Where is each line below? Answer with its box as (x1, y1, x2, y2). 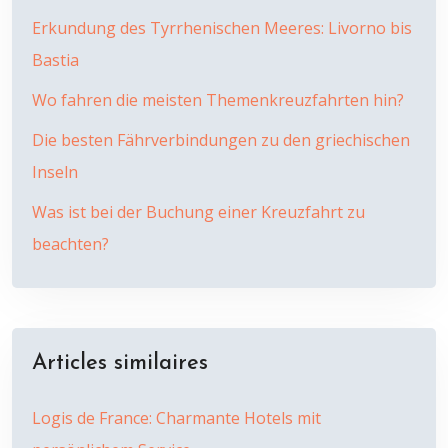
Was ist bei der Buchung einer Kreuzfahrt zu (32, 201, 365, 223)
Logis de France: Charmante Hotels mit (32, 407, 321, 429)
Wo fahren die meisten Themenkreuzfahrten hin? (32, 89, 404, 111)
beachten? (32, 233, 109, 255)
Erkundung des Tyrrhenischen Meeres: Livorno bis (32, 17, 412, 39)
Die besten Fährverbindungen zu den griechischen (32, 129, 410, 151)
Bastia (32, 49, 79, 71)
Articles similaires (32, 352, 208, 375)
